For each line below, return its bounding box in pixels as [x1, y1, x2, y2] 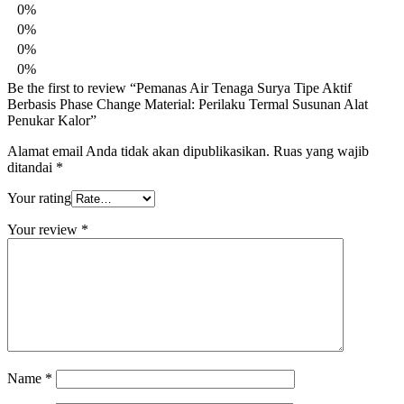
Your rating [7, 190, 71, 207]
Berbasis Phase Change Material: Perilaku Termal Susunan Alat [7, 96, 368, 113]
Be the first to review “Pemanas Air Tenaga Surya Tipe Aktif [7, 80, 352, 96]
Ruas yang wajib [273, 143, 369, 160]
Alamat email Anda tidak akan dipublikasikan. [7, 143, 270, 160]
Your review [7, 222, 81, 238]
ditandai [7, 160, 56, 176]
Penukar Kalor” [7, 113, 96, 129]
